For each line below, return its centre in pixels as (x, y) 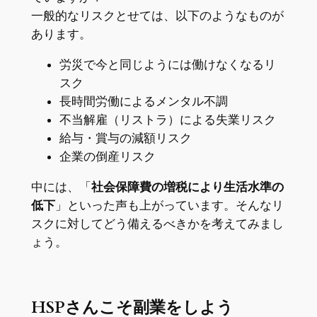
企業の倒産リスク (107, 156)
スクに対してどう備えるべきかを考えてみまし (157, 223)
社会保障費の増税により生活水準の (187, 186)
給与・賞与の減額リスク (125, 138)
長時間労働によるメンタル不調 (143, 101)
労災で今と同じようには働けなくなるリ (167, 64)
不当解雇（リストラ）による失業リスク (167, 119)
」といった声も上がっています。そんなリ (169, 205)
